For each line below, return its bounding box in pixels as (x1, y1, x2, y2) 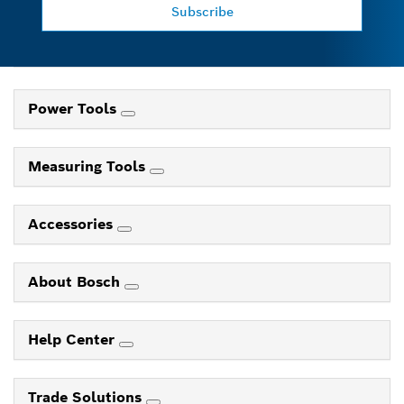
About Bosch (28, 271, 124, 291)
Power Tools (28, 98, 121, 118)
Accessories (28, 214, 117, 234)
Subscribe (170, 3, 234, 20)
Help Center (28, 329, 119, 349)
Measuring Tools (28, 156, 150, 176)
